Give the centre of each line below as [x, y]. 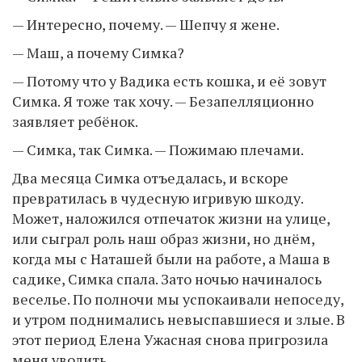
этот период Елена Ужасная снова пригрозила [170, 339]
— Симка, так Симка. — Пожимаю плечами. [158, 149]
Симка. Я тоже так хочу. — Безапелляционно [163, 101]
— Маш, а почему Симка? [98, 52]
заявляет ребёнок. [75, 121]
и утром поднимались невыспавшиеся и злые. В [179, 319]
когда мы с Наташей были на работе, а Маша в [171, 258]
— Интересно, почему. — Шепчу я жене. [146, 24]
